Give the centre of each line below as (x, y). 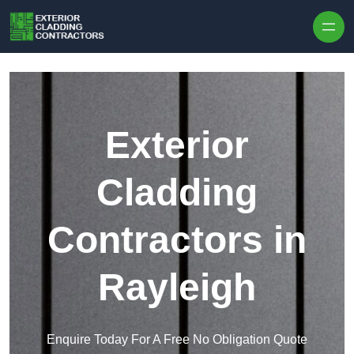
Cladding (177, 193)
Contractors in (177, 240)
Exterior (177, 145)
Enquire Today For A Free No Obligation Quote (177, 340)
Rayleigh (177, 288)
